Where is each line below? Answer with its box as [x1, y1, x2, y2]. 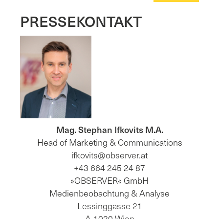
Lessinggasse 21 [77, 199, 142, 212]
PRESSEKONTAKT [20, 9, 142, 32]
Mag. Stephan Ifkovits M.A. [56, 123, 163, 136]
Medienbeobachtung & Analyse [49, 186, 170, 199]
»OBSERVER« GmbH [70, 174, 149, 187]
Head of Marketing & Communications [37, 135, 182, 149]
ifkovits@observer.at [71, 148, 148, 161]
